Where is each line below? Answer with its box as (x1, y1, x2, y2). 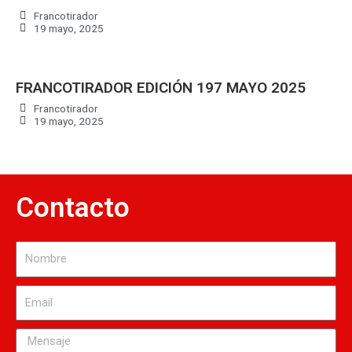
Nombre (15, 243, 53, 256)
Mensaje (15, 330, 53, 343)
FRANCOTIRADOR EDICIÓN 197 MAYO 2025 (16, 78, 306, 97)
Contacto (16, 192, 130, 225)
